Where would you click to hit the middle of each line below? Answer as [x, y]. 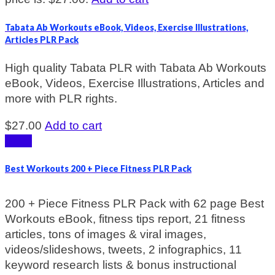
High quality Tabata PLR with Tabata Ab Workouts [136, 68]
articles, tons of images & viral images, [106, 234]
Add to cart [73, 125]
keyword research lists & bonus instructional [121, 265]
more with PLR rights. [61, 98]
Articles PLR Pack [42, 39]
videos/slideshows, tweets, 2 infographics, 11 [123, 249]
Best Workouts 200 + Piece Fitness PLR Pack [98, 169]
